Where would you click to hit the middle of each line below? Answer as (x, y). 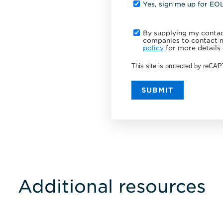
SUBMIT (158, 90)
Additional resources (111, 186)
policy (154, 48)
